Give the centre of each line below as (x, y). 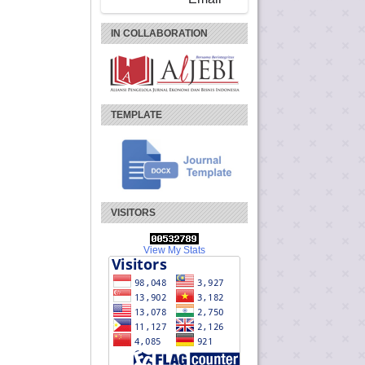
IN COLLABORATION (159, 33)
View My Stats (174, 250)
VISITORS (133, 212)
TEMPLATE (136, 114)
